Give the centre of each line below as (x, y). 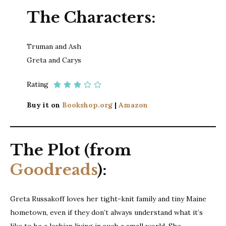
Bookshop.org (87, 105)
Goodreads (54, 169)
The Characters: (93, 18)
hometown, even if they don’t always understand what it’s (106, 212)
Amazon (133, 105)
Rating (37, 84)
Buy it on (44, 105)
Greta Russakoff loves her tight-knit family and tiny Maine (108, 199)
